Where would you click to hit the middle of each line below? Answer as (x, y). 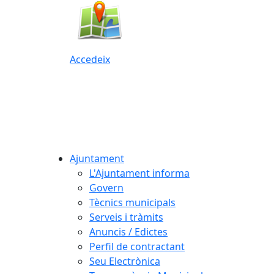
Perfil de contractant (137, 246)
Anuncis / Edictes (128, 231)
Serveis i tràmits (126, 217)
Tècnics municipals (132, 202)
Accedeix (90, 59)
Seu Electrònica (125, 261)
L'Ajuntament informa (139, 173)
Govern (106, 187)
